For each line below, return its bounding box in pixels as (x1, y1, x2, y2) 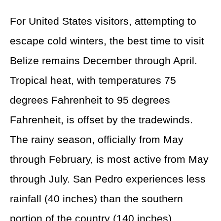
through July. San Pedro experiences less (10, 173, 206, 184)
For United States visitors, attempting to (10, 15, 196, 27)
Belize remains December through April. (10, 55, 197, 66)
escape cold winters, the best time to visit (10, 35, 204, 46)
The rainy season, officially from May (10, 134, 184, 145)
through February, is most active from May (10, 153, 209, 165)
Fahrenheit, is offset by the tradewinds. (10, 114, 193, 125)
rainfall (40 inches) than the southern (10, 193, 183, 204)
